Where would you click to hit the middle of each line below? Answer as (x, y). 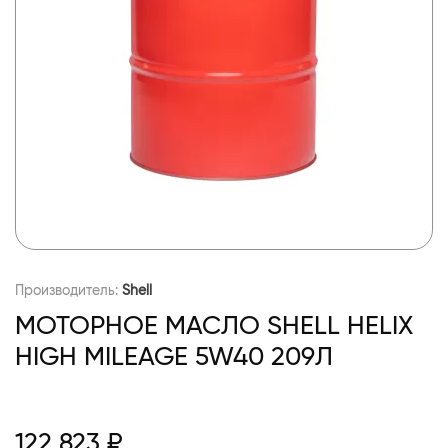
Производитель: (68, 289)
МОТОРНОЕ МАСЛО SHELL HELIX (214, 324)
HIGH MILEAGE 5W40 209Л (174, 355)
